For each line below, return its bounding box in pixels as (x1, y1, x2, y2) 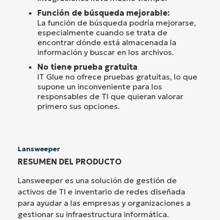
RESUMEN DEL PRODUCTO (18, 157, 122, 167)
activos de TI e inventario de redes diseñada (18, 187, 185, 197)
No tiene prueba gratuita (37, 62, 137, 72)
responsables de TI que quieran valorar (37, 91, 183, 102)
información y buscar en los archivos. (37, 47, 174, 57)
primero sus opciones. (37, 101, 120, 111)
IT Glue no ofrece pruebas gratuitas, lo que (37, 72, 197, 82)
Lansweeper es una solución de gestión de (18, 175, 177, 186)
